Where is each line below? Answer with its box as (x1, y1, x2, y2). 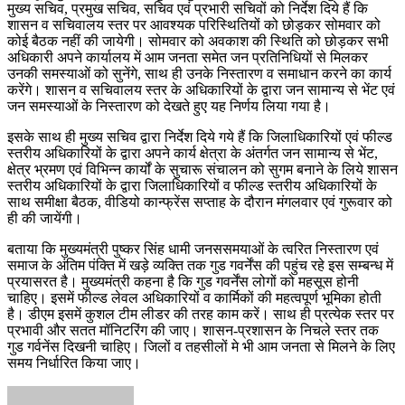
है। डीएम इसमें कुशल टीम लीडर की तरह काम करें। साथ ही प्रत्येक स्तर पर (7, 306, 394, 322)
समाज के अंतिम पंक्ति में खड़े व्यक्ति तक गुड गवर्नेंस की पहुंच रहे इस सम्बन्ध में (7, 257, 393, 273)
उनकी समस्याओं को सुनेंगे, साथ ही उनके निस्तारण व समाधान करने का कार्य (7, 65, 391, 81)
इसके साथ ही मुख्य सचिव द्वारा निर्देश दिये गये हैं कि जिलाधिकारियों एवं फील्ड (7, 128, 392, 145)
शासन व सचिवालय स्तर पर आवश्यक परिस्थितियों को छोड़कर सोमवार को (7, 16, 381, 33)
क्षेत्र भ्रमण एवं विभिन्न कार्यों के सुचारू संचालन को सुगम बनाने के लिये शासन (7, 161, 398, 177)
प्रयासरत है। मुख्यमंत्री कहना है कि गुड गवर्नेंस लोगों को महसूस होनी (7, 273, 359, 289)
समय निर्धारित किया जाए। (7, 354, 141, 371)
